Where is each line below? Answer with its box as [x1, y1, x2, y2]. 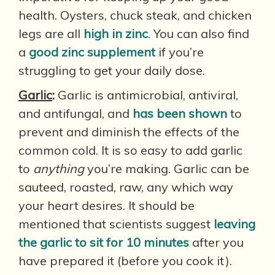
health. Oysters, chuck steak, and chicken [18, 7, 252, 23]
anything [33, 161, 87, 176]
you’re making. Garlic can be [87, 161, 249, 176]
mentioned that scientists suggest [18, 216, 214, 231]
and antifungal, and [18, 106, 133, 121]
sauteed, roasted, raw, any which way [18, 179, 233, 195]
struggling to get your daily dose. [18, 63, 205, 78]
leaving [214, 216, 255, 231]
